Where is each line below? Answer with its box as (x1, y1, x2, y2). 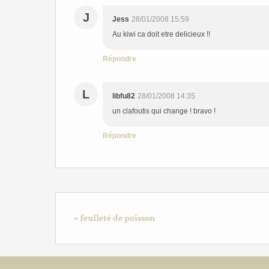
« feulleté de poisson (74, 212, 155, 225)
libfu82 (112, 92, 135, 100)
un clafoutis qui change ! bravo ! (112, 107, 216, 115)
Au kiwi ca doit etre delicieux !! (112, 30, 210, 38)
